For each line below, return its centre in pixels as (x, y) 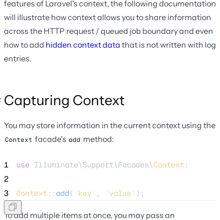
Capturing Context (64, 100)
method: (98, 139)
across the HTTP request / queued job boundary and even (109, 31)
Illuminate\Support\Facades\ (91, 165)
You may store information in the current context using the (110, 125)
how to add (25, 44)
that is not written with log (168, 44)
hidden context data (83, 44)
